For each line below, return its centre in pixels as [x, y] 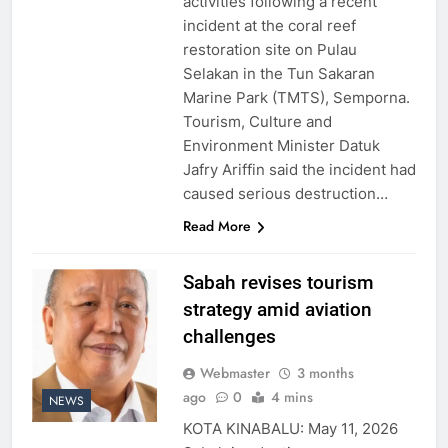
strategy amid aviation [277, 309]
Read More [216, 225]
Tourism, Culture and [257, 121]
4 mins [291, 396]
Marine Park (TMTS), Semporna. [296, 97]
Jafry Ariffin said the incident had [299, 169]
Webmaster [234, 372]
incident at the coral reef [269, 25]
